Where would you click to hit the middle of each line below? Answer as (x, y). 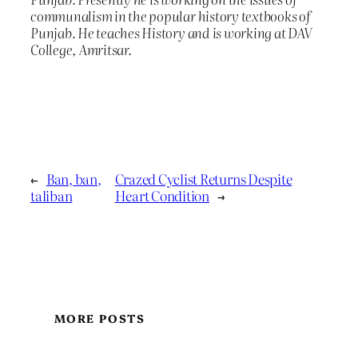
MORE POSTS (99, 318)
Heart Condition (162, 195)
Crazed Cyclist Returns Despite (203, 178)
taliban (52, 195)
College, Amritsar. (81, 50)
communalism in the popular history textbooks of (171, 16)
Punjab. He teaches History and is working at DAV (171, 33)
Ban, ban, (74, 178)
